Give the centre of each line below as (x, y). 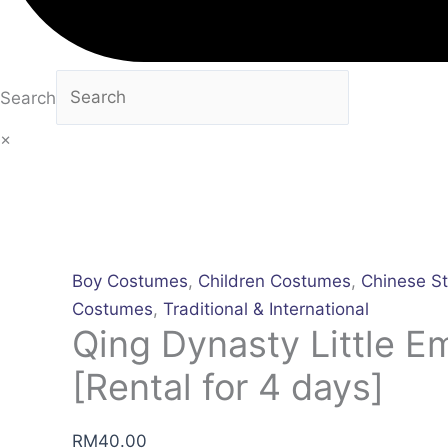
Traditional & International (266, 308)
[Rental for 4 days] (228, 386)
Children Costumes (274, 280)
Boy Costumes (130, 280)
